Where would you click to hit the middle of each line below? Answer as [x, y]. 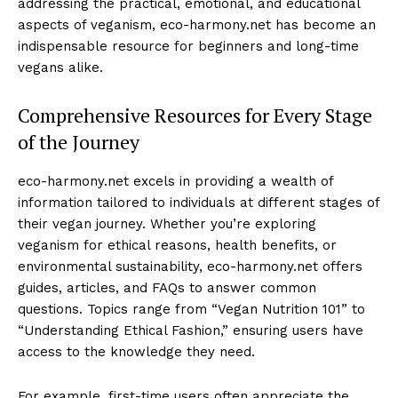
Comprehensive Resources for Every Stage [195, 115]
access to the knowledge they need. [136, 351]
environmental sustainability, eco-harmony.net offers [190, 266]
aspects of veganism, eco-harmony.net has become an [197, 24]
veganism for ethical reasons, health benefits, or [177, 245]
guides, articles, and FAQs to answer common [167, 287]
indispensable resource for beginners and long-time [188, 46]
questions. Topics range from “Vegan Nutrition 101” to [191, 309]
